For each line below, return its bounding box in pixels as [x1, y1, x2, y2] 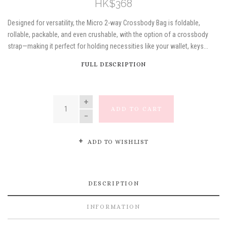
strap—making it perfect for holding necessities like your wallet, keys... [8, 42, 208, 50]
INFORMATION [87, 203, 140, 211]
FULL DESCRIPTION [81, 60, 146, 68]
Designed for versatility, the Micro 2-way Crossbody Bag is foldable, [8, 18, 200, 27]
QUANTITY [53, 96, 89, 103]
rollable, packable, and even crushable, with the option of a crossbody [8, 30, 208, 39]
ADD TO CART [110, 105, 162, 113]
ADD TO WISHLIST [86, 138, 149, 145]
